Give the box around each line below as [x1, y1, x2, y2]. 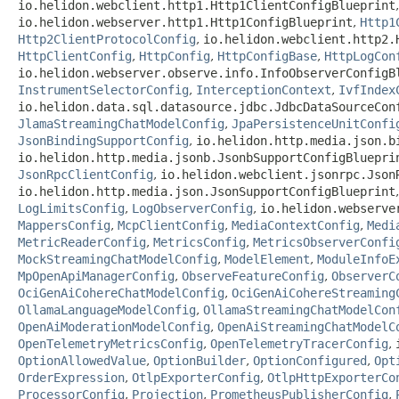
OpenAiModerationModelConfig [18, 319, 210, 334]
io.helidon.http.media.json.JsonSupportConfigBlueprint [18, 183, 395, 199]
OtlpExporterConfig [132, 370, 260, 385]
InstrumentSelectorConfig [18, 82, 189, 97]
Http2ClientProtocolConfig [18, 31, 196, 46]
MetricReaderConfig [18, 234, 146, 249]
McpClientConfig [118, 217, 224, 232]
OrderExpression [18, 370, 125, 385]
